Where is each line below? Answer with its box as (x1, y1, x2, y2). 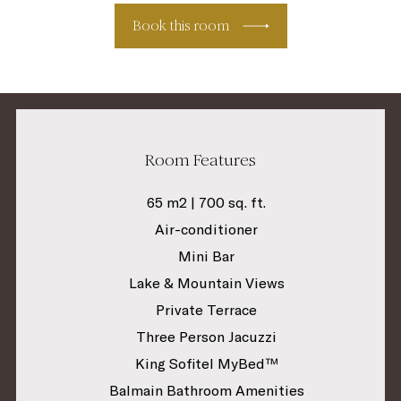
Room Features (145, 149, 256, 170)
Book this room (132, 16, 229, 34)
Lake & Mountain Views (128, 273, 285, 292)
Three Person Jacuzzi (136, 327, 277, 346)
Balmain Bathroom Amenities (108, 380, 304, 399)
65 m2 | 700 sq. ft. (147, 192, 267, 211)
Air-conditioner (155, 219, 259, 238)
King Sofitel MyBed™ (135, 354, 278, 372)
